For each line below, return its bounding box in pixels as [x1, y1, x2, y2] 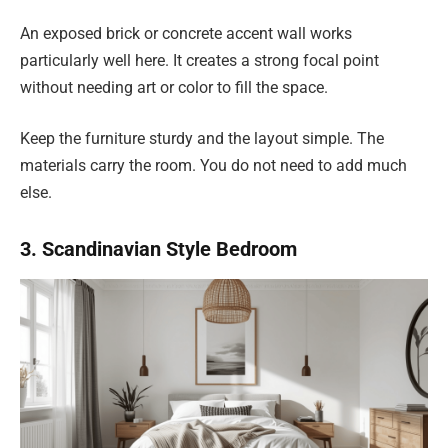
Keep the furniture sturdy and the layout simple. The [20, 129, 384, 149]
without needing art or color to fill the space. [20, 77, 328, 97]
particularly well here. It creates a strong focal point [20, 50, 379, 70]
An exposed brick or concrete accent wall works [20, 23, 352, 43]
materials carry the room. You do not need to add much [20, 156, 407, 176]
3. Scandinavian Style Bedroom [20, 236, 297, 261]
